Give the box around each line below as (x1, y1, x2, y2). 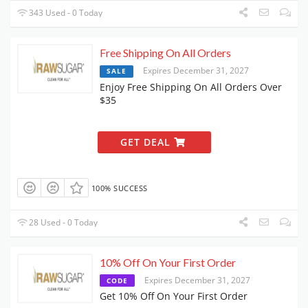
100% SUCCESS (91, 183, 148, 193)
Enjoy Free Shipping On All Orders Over (100, 80, 282, 94)
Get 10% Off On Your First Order (100, 289, 247, 303)
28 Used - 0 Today (27, 217, 98, 229)
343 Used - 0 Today (27, 7, 103, 19)
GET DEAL (120, 135, 174, 149)
